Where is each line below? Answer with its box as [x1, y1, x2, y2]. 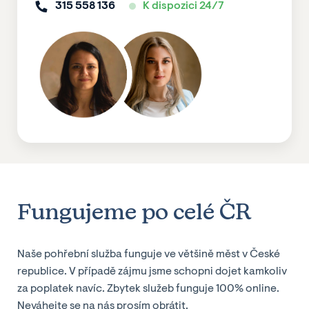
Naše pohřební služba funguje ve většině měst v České [17, 249, 280, 261]
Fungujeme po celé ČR [17, 198, 251, 226]
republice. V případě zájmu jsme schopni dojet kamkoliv [17, 266, 287, 278]
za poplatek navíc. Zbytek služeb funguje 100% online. [17, 283, 279, 295]
